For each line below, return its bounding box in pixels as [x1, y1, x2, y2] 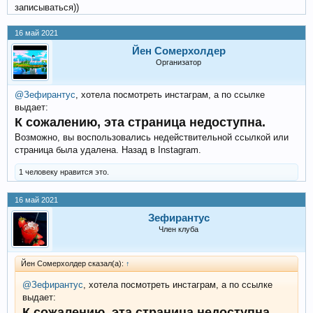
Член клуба [159, 224, 198, 233]
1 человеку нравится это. [19, 167, 109, 176]
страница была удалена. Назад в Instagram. [15, 144, 201, 155]
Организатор [156, 57, 201, 66]
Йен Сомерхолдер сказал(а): [21, 259, 126, 268]
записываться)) [15, 1, 79, 13]
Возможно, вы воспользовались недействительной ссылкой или [15, 131, 289, 143]
